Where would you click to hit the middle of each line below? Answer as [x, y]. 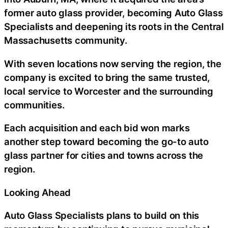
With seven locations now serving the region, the [113, 63]
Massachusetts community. [66, 40]
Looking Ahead [38, 192]
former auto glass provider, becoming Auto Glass [113, 13]
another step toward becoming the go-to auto [106, 142]
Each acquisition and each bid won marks [97, 128]
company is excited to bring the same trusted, [107, 77]
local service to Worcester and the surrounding [109, 91]
